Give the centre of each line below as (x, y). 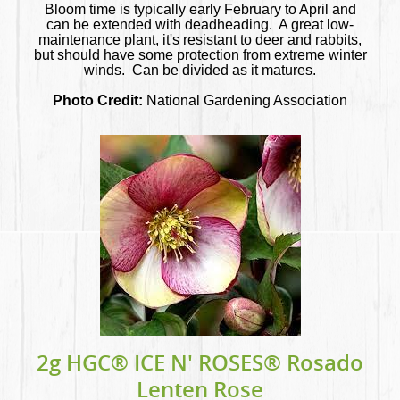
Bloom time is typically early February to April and (200, 10)
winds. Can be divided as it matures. (200, 71)
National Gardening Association (245, 101)
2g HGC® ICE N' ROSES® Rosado (200, 363)
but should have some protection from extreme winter (200, 55)
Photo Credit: (98, 101)
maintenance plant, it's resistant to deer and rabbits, (200, 40)
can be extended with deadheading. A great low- (200, 25)
